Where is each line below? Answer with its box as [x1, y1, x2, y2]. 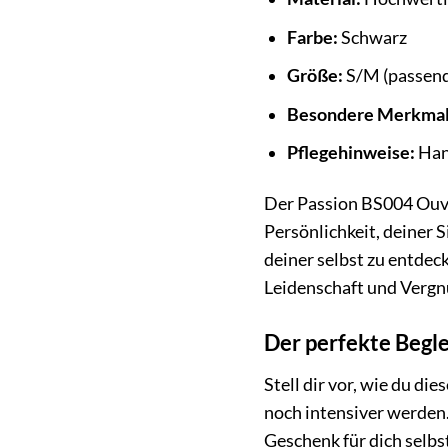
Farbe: [286, 26, 338, 48]
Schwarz [337, 26, 407, 48]
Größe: [286, 65, 343, 87]
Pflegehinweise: [286, 142, 415, 164]
